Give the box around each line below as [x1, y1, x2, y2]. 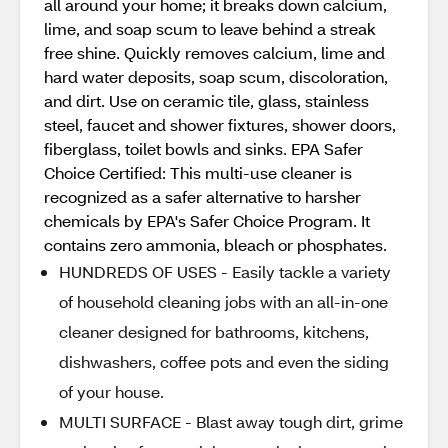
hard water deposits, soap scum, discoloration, [44, 66, 388, 87]
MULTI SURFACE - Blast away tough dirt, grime [59, 411, 403, 432]
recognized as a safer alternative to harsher [44, 186, 361, 207]
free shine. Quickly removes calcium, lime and [44, 42, 385, 63]
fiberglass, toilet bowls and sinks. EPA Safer [44, 138, 363, 159]
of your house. [59, 381, 164, 402]
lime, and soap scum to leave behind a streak [44, 18, 376, 39]
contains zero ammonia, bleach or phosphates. [44, 234, 387, 255]
